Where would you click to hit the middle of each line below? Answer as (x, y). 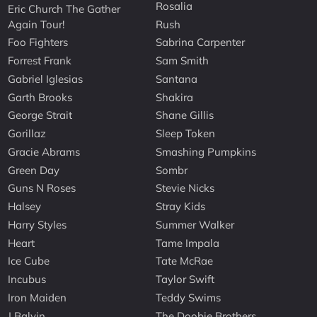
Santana (177, 79)
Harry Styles (38, 224)
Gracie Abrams (44, 151)
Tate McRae (185, 261)
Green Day (34, 170)
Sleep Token (186, 134)
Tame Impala (188, 243)
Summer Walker (195, 224)
